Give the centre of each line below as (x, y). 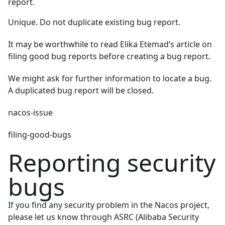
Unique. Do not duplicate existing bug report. (94, 22)
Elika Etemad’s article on (166, 44)
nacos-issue (30, 113)
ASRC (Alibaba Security (156, 217)
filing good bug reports (52, 57)
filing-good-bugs (40, 135)
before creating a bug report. (154, 57)
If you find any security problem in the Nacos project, (109, 205)
